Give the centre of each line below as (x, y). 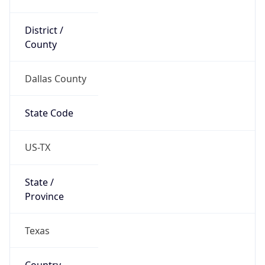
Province (44, 196)
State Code (49, 113)
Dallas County (55, 78)
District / (44, 30)
